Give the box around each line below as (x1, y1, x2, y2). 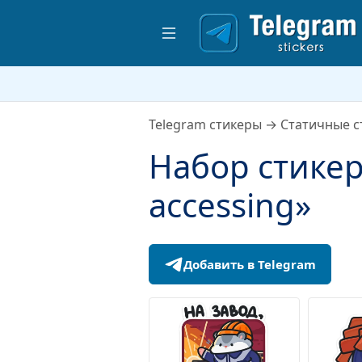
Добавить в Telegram (183, 256, 316, 272)
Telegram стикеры (149, 116, 262, 133)
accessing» (149, 183, 311, 227)
